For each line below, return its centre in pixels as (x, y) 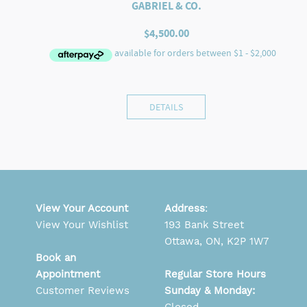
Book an (56, 258)
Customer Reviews (83, 291)
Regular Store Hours (215, 274)
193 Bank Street (204, 225)
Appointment (68, 274)
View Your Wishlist (82, 225)
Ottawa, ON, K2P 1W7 (217, 242)
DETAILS (167, 107)
